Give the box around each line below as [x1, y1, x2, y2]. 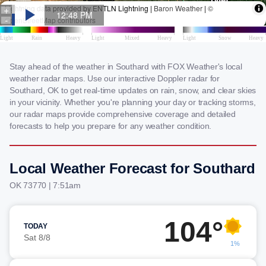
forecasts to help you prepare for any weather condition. [9, 121, 211, 131]
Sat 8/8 [24, 233, 50, 242]
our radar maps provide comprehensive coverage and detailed [9, 109, 236, 119]
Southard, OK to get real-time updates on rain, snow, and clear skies [9, 85, 256, 95]
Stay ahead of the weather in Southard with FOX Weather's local [9, 62, 242, 71]
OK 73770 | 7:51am [9, 180, 81, 190]
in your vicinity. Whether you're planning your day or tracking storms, [9, 97, 256, 107]
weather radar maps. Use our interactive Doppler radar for [9, 74, 220, 83]
